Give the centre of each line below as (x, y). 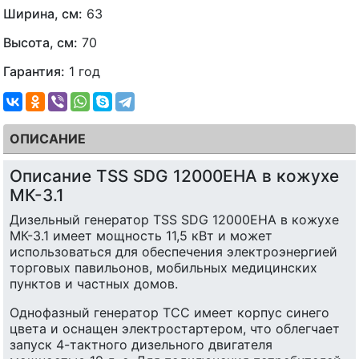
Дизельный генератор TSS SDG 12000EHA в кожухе (174, 220)
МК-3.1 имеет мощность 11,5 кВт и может (141, 236)
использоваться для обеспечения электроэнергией (173, 252)
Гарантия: (34, 72)
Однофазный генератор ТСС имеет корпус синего (169, 313)
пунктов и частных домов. (94, 284)
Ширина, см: (43, 14)
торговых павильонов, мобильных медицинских (163, 268)
